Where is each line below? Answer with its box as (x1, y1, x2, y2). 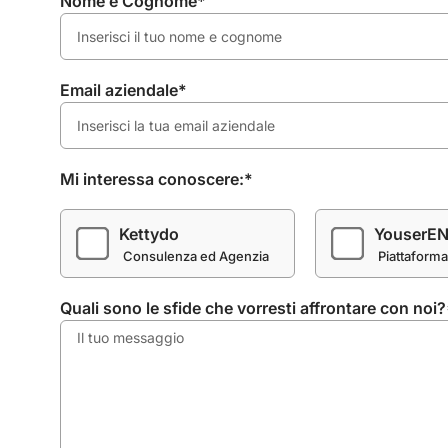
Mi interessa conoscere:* (60, 169, 253, 190)
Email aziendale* (60, 80, 187, 101)
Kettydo (119, 223, 179, 244)
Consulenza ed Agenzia (123, 247, 269, 264)
